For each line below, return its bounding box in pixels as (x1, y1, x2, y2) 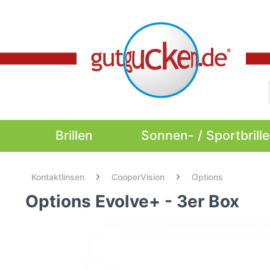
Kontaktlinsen (31, 172, 84, 182)
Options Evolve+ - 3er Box (25, 191, 239, 212)
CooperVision (111, 172, 165, 182)
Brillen (55, 128, 93, 143)
